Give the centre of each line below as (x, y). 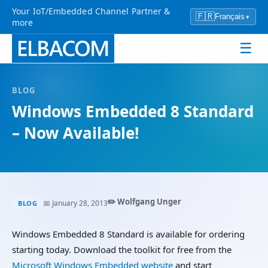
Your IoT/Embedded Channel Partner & (91, 11)
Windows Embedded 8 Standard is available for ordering (128, 234)
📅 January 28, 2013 (75, 203)
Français (230, 16)
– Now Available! (75, 133)
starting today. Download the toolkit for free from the (122, 249)
